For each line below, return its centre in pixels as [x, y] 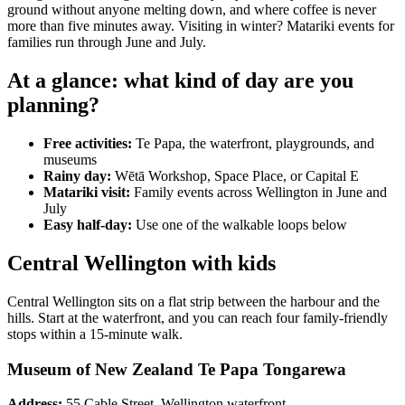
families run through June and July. [107, 42]
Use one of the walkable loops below [240, 225]
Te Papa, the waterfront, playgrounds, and [255, 144]
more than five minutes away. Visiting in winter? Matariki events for [201, 26]
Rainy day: [77, 176]
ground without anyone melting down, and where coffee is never [192, 10]
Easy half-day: [88, 225]
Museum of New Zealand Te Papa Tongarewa [177, 369]
